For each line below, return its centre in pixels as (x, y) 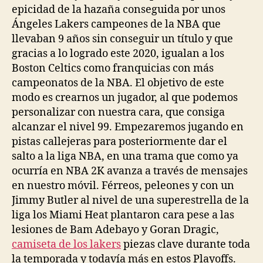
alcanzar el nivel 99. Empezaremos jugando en (128, 127)
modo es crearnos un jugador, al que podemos (125, 97)
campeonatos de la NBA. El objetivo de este (118, 83)
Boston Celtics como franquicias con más (113, 68)
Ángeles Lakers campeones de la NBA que (116, 24)
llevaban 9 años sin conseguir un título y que (122, 39)
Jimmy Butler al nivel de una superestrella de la (130, 200)
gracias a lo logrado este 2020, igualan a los (118, 53)
